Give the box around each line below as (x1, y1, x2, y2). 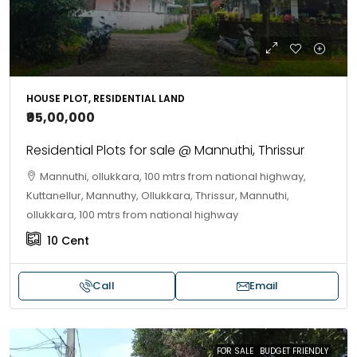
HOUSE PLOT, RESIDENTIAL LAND (26, 92, 185, 105)
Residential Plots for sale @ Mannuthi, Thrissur (26, 141, 304, 159)
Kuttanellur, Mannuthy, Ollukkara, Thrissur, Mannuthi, (26, 188, 289, 203)
